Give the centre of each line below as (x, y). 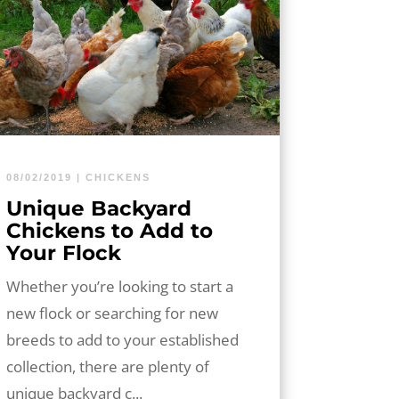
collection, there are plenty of (107, 366)
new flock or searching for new (112, 313)
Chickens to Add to (109, 230)
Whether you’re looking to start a (119, 286)
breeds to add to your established (122, 339)
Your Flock (63, 252)
